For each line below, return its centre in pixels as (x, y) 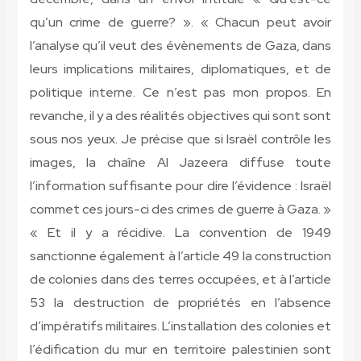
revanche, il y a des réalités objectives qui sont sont (180, 116)
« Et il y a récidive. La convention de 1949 (180, 233)
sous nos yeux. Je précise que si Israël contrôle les (180, 139)
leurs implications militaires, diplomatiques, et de (180, 69)
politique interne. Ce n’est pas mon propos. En (180, 93)
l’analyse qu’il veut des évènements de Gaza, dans (180, 46)
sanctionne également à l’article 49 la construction (180, 256)
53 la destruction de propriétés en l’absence (180, 303)
